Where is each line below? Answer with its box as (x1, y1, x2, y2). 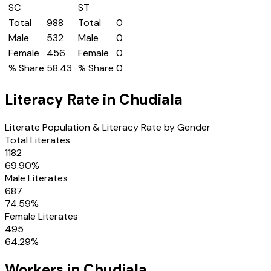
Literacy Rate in (5, 90, 119, 109)
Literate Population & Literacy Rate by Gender (5, 120, 211, 134)
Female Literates (5, 209, 78, 223)
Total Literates (5, 133, 70, 146)
